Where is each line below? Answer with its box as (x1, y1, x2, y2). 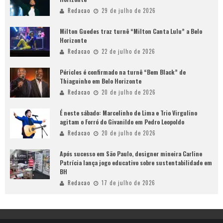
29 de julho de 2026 (102, 6, 156, 14)
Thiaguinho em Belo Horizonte (60, 77, 141, 85)
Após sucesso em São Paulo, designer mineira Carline (60, 149, 202, 158)
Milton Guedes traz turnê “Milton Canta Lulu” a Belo (60, 27, 202, 35)
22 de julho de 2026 (102, 47, 155, 55)
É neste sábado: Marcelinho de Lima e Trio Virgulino (60, 109, 197, 117)
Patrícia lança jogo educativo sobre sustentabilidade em (60, 158, 212, 167)
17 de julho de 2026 (102, 179, 155, 187)
